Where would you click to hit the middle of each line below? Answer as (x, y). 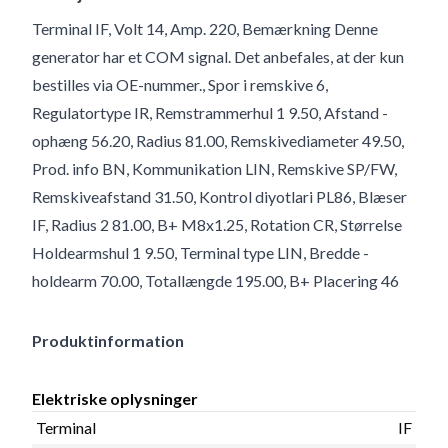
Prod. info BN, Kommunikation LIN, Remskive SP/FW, (214, 168)
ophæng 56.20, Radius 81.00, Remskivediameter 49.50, (218, 140)
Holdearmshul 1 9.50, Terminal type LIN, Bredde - (200, 252)
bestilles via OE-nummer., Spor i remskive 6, (180, 84)
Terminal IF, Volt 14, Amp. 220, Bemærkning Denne (205, 28)
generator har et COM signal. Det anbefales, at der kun (218, 56)
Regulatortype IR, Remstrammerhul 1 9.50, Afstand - (210, 112)
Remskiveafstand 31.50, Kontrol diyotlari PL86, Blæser (219, 196)
